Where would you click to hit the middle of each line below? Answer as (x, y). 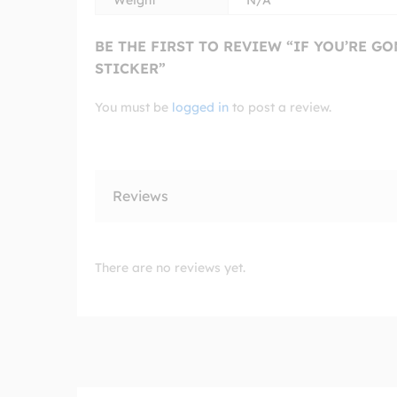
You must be (133, 107)
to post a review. (280, 107)
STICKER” (130, 68)
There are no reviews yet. (170, 267)
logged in (200, 107)
